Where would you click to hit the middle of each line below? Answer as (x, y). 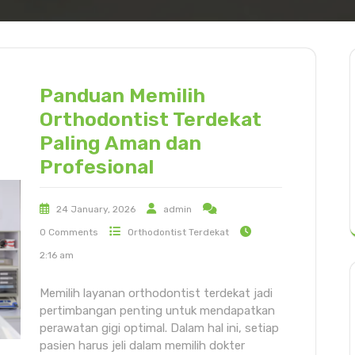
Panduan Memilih (122, 95)
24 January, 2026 (96, 209)
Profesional (97, 166)
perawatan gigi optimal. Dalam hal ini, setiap (159, 328)
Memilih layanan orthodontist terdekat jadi (156, 293)
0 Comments (69, 232)
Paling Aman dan (120, 143)
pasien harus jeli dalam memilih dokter (142, 345)
